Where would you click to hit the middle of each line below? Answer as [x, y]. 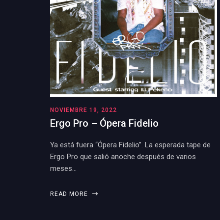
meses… [63, 168]
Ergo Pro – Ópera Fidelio [104, 123]
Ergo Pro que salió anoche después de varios [123, 157]
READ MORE [70, 194]
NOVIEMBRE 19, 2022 [83, 110]
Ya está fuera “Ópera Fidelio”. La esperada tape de [130, 145]
